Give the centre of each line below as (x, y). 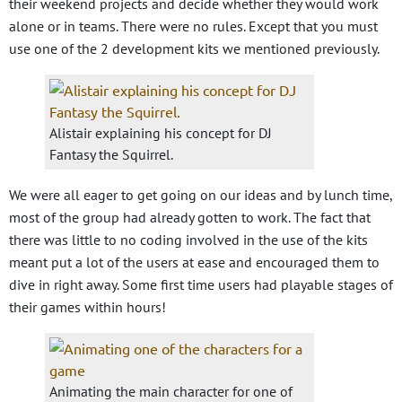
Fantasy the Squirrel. (111, 155)
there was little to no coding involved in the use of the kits (188, 240)
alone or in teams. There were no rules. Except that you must (193, 26)
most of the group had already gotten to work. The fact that (190, 218)
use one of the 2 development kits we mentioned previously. (194, 49)
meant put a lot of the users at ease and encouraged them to (194, 262)
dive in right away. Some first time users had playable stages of (201, 285)
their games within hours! (87, 307)
